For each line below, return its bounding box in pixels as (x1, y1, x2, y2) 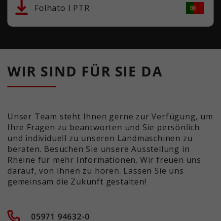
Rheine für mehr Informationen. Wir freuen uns (7, 154, 201, 165)
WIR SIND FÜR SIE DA (7, 61, 163, 80)
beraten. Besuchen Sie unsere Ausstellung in (7, 143, 190, 154)
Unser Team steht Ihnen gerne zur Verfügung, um (7, 110, 213, 122)
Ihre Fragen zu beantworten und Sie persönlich (7, 121, 200, 133)
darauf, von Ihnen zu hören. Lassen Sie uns (7, 165, 184, 176)
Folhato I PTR (35, 2, 90, 13)
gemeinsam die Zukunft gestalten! (7, 176, 147, 187)
